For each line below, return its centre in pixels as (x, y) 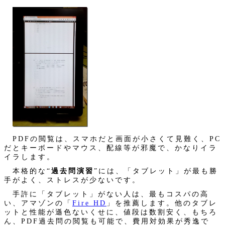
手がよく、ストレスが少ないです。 (72, 180)
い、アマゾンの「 (38, 203)
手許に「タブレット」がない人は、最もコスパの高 (106, 194)
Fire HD (89, 203)
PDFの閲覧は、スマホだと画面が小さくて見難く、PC (113, 138)
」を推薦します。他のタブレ (162, 203)
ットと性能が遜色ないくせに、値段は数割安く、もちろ (111, 212)
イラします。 (30, 156)
